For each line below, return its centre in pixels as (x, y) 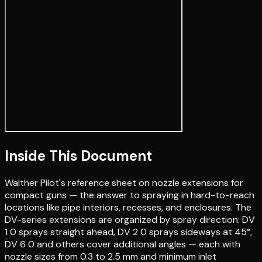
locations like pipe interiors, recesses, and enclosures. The (128, 207)
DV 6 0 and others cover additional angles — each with (123, 244)
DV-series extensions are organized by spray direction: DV (130, 219)
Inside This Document (78, 156)
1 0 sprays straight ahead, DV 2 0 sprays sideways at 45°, (128, 232)
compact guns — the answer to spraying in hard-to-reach (130, 195)
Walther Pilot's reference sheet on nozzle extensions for (124, 182)
